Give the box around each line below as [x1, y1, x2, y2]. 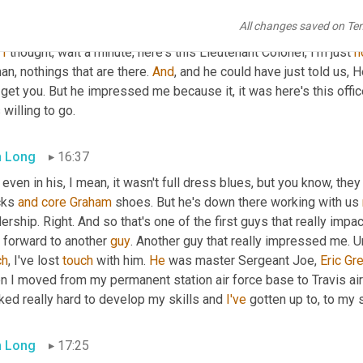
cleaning [94, 6, 141, 22]
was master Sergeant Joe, [165, 253, 320, 269]
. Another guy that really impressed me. [130, 233, 353, 250]
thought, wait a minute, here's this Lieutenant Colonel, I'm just [6, 45, 354, 61]
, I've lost [8, 253, 62, 269]
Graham [70, 194, 112, 211]
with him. [93, 253, 149, 269]
